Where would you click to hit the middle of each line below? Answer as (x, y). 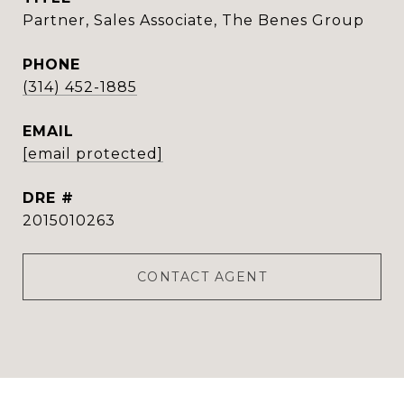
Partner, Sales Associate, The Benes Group (193, 20)
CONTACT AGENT (202, 277)
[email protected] (93, 154)
